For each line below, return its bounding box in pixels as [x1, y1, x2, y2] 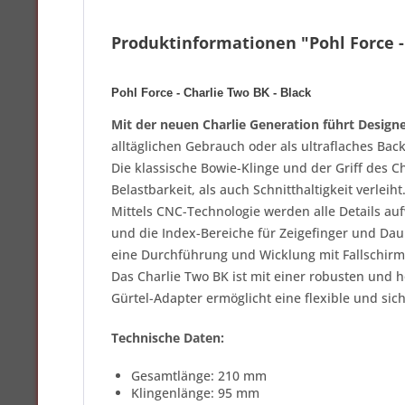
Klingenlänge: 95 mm [131, 384, 259, 401]
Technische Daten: [111, 329, 224, 346]
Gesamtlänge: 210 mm [131, 367, 270, 384]
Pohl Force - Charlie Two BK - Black [111, 86, 311, 99]
